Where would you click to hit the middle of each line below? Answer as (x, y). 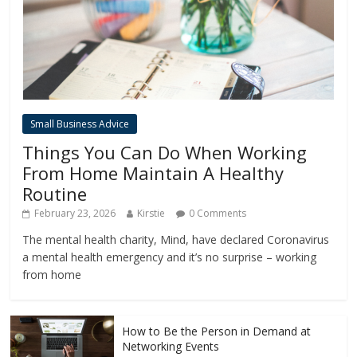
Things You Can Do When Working (165, 152)
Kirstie (151, 213)
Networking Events (171, 346)
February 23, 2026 (75, 213)
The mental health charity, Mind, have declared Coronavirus (176, 239)
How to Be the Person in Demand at (217, 331)
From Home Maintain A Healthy (153, 173)
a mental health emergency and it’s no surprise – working (170, 257)
